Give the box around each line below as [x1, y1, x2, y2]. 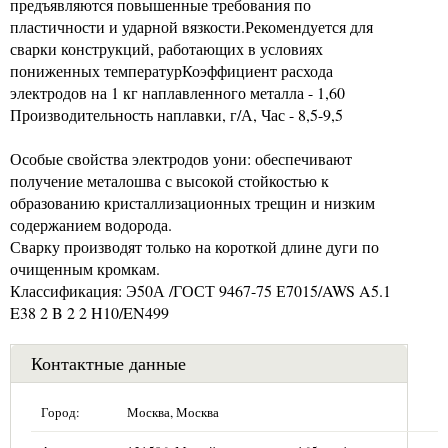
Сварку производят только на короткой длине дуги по [10, 235, 379, 257]
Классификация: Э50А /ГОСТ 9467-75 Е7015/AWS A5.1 [10, 279, 391, 301]
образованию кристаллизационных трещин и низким [10, 191, 375, 213]
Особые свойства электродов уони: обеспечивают [10, 147, 352, 169]
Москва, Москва [127, 402, 219, 421]
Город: [41, 402, 80, 421]
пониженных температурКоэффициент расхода [10, 59, 333, 81]
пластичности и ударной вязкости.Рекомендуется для [10, 15, 373, 37]
